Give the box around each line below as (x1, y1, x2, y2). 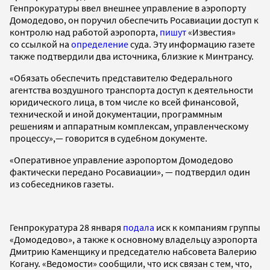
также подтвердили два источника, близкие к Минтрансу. (10, 49, 254, 62)
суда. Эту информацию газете (128, 37, 255, 50)
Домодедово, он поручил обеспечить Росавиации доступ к (10, 13, 259, 26)
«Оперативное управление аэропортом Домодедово (10, 153, 233, 166)
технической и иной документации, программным (10, 107, 222, 120)
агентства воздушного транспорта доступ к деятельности (10, 83, 253, 96)
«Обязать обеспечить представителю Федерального (10, 71, 233, 84)
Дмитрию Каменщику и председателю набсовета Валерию (10, 245, 257, 257)
